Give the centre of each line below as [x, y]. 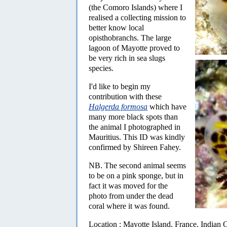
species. [101, 68]
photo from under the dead [131, 196]
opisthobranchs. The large [130, 37]
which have [167, 106]
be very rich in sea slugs [127, 58]
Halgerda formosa [118, 106]
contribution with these [125, 96]
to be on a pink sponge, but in [136, 175]
